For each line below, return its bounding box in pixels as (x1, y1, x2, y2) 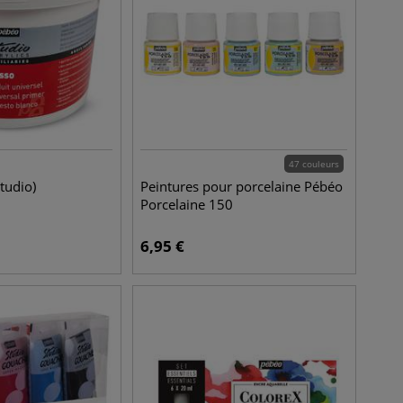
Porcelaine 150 (140, 195, 234, 213)
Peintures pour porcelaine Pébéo (140, 177, 344, 195)
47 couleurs (288, 157, 339, 170)
